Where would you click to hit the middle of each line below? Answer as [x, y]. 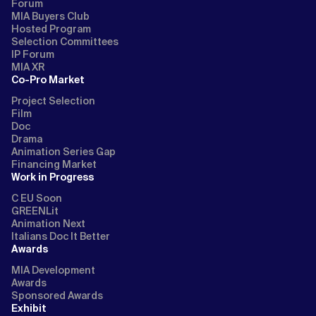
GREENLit [35, 211]
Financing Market [54, 164]
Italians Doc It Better [61, 236]
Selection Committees [65, 42]
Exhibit [29, 308]
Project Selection [53, 101]
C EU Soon [37, 198]
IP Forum [33, 54]
